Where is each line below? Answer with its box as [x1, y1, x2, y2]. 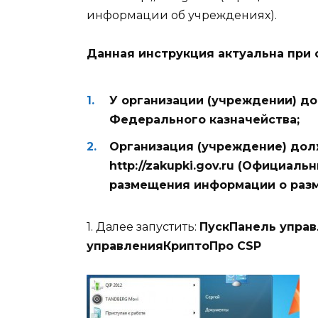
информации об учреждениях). [87, 9, 277, 22]
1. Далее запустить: [87, 219, 199, 234]
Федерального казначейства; [109, 112, 300, 126]
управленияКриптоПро [87, 238, 237, 253]
